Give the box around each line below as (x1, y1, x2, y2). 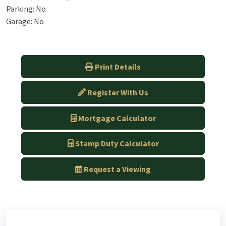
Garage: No (6, 16, 44, 27)
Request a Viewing (84, 164, 151, 175)
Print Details (95, 62, 141, 72)
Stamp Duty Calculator (75, 138, 159, 149)
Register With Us (87, 87, 148, 97)
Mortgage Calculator (78, 112, 156, 123)
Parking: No (6, 4, 46, 14)
